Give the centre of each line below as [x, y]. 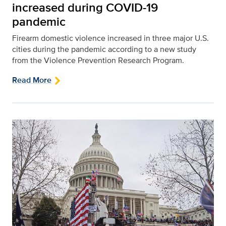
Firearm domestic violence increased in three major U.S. [110, 38]
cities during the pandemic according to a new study [104, 49]
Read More [32, 80]
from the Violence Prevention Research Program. [98, 61]
